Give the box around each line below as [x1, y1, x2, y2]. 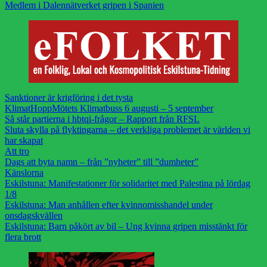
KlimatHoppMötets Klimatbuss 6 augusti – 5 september [5, 103, 213, 114]
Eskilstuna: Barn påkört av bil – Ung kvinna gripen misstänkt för [5, 221, 247, 232]
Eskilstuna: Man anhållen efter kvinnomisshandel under [5, 200, 213, 210]
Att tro [5, 146, 29, 157]
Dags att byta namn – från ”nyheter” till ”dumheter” [5, 157, 198, 167]
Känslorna [5, 167, 44, 178]
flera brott [5, 232, 41, 243]
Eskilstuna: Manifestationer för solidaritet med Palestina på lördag [5, 178, 250, 189]
